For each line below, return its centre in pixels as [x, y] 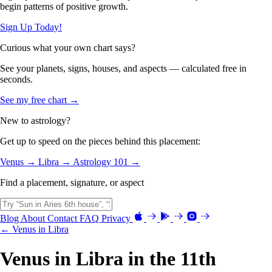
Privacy [117, 218]
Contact [63, 218]
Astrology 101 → [107, 161]
